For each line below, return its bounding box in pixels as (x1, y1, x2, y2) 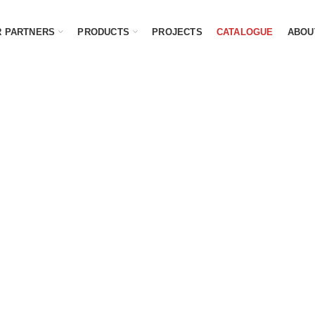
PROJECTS (152, 26, 202, 37)
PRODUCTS (77, 26, 130, 37)
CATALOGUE (216, 26, 274, 37)
